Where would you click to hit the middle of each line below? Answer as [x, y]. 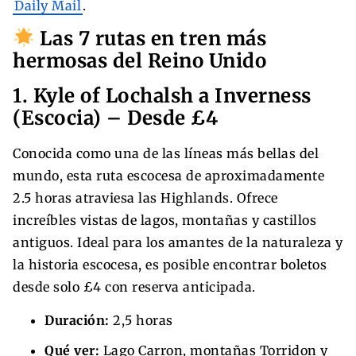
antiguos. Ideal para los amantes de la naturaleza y [178, 242]
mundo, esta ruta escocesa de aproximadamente [168, 175]
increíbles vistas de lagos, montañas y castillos [164, 220]
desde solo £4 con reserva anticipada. [134, 286]
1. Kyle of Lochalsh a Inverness [162, 95]
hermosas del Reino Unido [139, 60]
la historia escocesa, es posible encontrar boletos [170, 264]
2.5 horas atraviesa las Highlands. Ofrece [145, 197]
